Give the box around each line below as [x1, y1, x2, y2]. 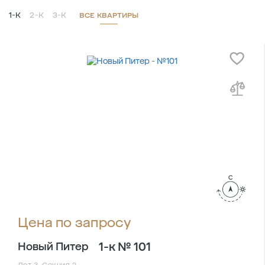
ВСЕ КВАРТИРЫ [79, 11, 139, 20]
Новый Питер [18, 240, 89, 253]
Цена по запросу [18, 214, 132, 231]
